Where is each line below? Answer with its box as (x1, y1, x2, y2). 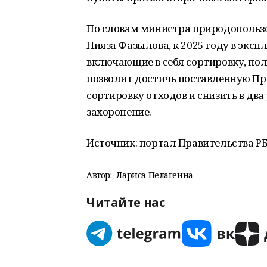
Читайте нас (86, 194, 165, 210)
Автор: (86, 169, 112, 181)
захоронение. (86, 105, 151, 119)
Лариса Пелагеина (116, 169, 193, 181)
